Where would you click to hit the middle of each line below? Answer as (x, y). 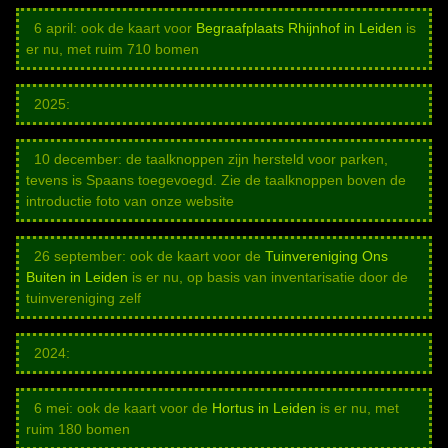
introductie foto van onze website (130, 201)
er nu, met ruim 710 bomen (112, 49)
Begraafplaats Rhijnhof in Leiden (299, 28)
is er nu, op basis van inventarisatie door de (268, 277)
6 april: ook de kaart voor (111, 28)
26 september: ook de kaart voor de (145, 256)
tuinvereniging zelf (83, 298)
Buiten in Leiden (77, 277)
